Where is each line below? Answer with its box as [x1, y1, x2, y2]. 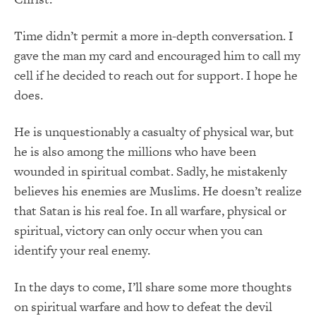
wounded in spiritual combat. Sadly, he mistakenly [14, 162, 287, 181]
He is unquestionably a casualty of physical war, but [14, 123, 294, 141]
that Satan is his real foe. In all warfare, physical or [14, 202, 286, 220]
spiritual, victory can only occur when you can [14, 221, 262, 240]
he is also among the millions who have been [14, 142, 256, 161]
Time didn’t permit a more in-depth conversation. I [14, 27, 293, 45]
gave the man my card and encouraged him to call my [14, 47, 300, 65]
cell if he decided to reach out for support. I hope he [14, 66, 298, 85]
